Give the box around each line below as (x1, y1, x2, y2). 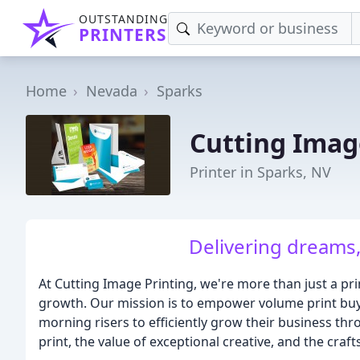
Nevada (86, 81, 137, 100)
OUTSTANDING (79, 11, 168, 27)
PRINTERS (79, 23, 166, 46)
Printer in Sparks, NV (190, 162, 331, 182)
